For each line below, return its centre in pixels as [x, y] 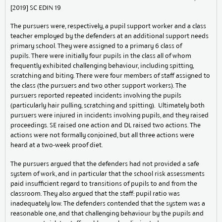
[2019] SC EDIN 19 [36, 7]
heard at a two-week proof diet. [56, 145]
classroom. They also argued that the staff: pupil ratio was [95, 193]
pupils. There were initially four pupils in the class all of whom [101, 56]
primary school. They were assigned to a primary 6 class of [96, 46]
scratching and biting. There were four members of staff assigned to [110, 76]
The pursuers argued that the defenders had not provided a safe [105, 164]
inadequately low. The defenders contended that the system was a [108, 203]
